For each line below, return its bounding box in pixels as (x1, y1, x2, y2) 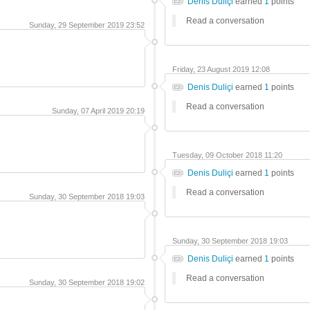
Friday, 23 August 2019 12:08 (172, 65, 270, 73)
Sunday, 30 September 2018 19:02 (29, 278, 145, 286)
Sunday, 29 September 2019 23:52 (29, 21, 145, 29)
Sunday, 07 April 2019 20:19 (52, 107, 145, 115)
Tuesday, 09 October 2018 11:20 (172, 151, 282, 159)
